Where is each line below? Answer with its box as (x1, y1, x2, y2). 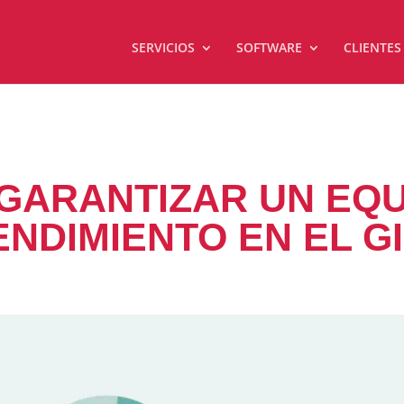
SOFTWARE (235, 39, 302, 56)
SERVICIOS (131, 39, 195, 56)
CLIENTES (343, 39, 401, 56)
